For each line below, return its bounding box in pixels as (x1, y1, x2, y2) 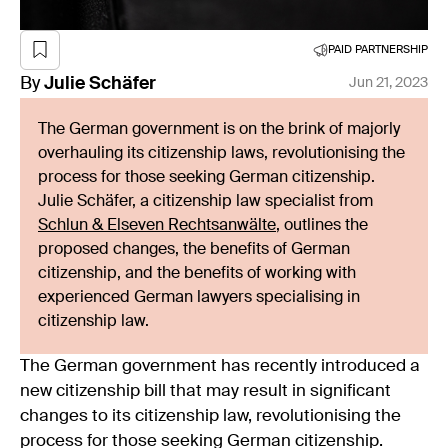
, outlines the (276, 217, 368, 234)
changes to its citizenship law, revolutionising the (20, 407, 401, 425)
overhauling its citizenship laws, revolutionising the (38, 145, 405, 162)
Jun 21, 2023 (349, 76, 428, 91)
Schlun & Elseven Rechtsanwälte (38, 217, 276, 234)
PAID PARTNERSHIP (328, 43, 428, 55)
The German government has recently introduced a (20, 357, 420, 375)
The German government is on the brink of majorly (38, 121, 400, 138)
